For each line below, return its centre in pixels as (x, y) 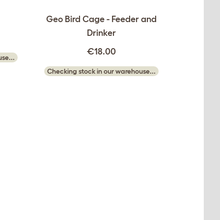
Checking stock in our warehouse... (101, 71)
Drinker (101, 33)
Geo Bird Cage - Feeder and (101, 19)
